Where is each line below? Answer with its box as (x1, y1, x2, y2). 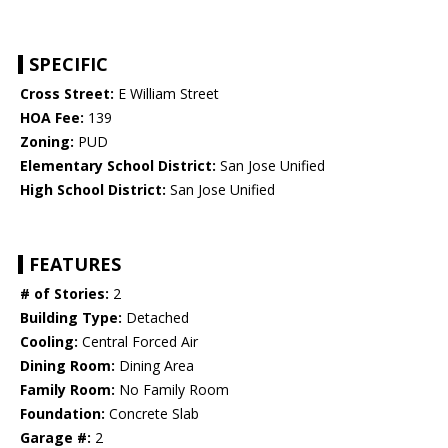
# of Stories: (20, 284, 109, 304)
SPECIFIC (29, 52, 108, 77)
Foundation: (20, 404, 105, 424)
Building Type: (20, 308, 122, 328)
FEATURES (29, 252, 121, 277)
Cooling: (20, 332, 78, 352)
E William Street (114, 84, 219, 104)
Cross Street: (20, 84, 114, 104)
